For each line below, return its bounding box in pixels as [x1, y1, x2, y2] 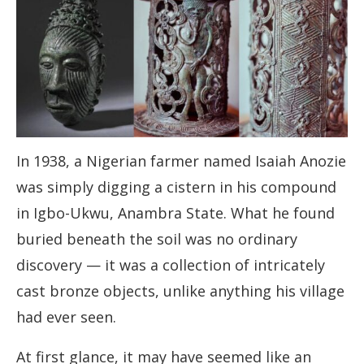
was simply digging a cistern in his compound [16, 177, 336, 197]
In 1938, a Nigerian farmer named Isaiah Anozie [16, 151, 346, 171]
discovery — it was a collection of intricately [16, 255, 325, 275]
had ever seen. [16, 307, 116, 327]
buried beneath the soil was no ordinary [16, 229, 297, 249]
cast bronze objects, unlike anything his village [16, 281, 344, 301]
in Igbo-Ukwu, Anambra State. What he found [16, 203, 335, 223]
